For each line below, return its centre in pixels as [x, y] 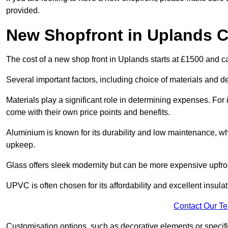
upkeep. [21, 145]
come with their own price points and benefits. [88, 112]
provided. [23, 11]
